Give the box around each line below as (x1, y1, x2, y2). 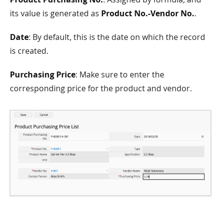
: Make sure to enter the (75, 69, 164, 80)
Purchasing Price (10, 69, 75, 80)
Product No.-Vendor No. (101, 7, 194, 19)
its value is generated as (10, 7, 101, 19)
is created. (10, 45, 48, 56)
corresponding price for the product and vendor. (10, 82, 192, 94)
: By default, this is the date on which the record (29, 31, 205, 42)
